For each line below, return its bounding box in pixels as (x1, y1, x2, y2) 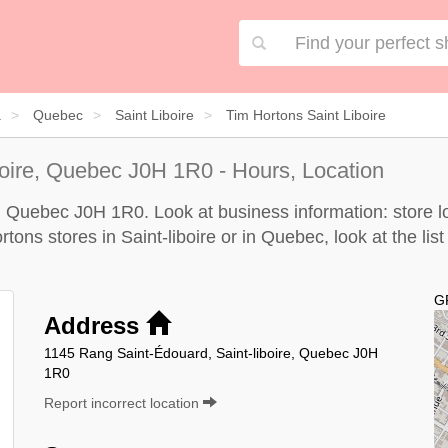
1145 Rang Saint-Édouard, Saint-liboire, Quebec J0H (44, 344, 378, 361)
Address (44, 311, 146, 339)
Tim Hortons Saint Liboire (226, 106, 386, 123)
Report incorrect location (44, 394, 203, 411)
